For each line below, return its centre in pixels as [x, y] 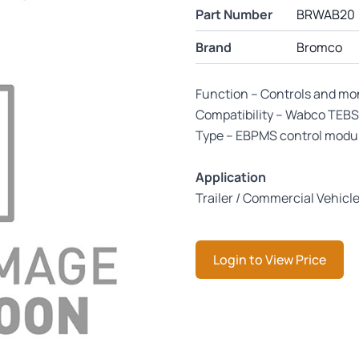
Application [231, 177]
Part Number [234, 14]
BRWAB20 [325, 14]
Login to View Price [270, 260]
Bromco [319, 47]
